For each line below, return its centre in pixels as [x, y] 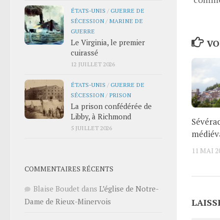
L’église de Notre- [129, 188]
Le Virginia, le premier [108, 42]
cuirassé [84, 52]
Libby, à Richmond [101, 116]
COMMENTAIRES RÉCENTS [69, 168]
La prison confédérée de [111, 106]
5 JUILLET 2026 [91, 127]
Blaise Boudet [56, 188]
